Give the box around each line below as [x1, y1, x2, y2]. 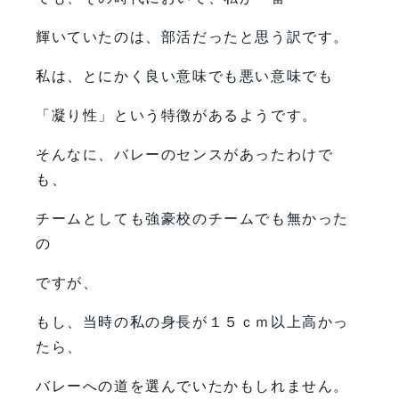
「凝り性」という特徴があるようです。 [36, 107, 318, 123]
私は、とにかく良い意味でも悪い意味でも [36, 68, 334, 84]
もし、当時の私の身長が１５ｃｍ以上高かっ [36, 313, 349, 330]
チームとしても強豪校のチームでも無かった [36, 210, 349, 226]
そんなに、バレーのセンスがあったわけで [36, 146, 334, 162]
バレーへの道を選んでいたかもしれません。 [36, 378, 349, 394]
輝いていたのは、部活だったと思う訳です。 [36, 28, 349, 45]
